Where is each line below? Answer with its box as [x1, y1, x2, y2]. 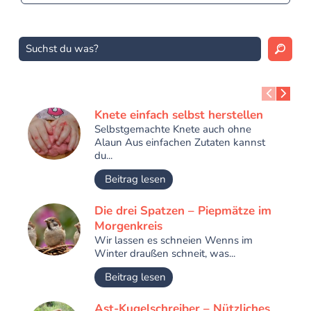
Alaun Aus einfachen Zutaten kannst [94, 135, 265, 149]
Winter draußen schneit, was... [94, 246, 235, 260]
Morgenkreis [94, 217, 162, 234]
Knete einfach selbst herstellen [94, 106, 263, 123]
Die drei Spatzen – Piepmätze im [94, 202, 271, 219]
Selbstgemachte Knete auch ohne [94, 121, 251, 136]
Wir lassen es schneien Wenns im [94, 233, 253, 247]
